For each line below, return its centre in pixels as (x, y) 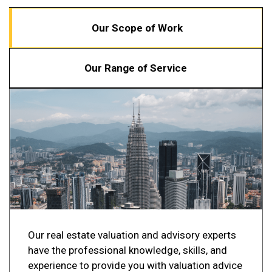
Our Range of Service (136, 68)
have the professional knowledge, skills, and (127, 250)
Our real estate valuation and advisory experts (132, 235)
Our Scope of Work (137, 28)
